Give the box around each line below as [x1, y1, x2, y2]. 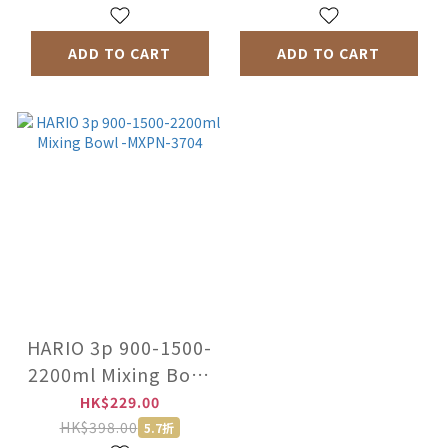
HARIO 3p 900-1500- [27, 334, 212, 361]
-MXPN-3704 [62, 388, 177, 415]
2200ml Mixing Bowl [27, 361, 212, 388]
